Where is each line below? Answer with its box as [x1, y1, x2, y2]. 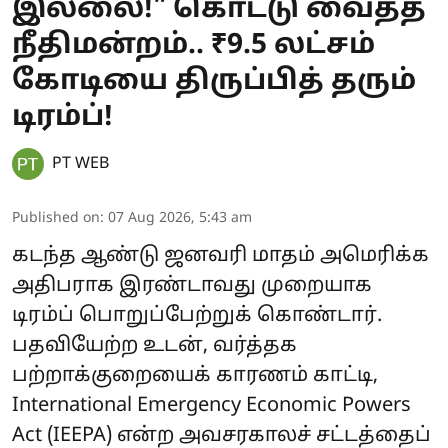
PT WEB [52, 153, 109, 174]
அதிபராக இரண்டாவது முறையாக [12, 273, 372, 298]
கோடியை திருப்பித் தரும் [12, 64, 416, 99]
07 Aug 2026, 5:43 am [108, 209, 252, 227]
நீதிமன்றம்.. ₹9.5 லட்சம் [12, 28, 375, 63]
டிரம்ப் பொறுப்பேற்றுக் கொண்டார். [12, 303, 382, 328]
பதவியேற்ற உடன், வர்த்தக [12, 333, 297, 358]
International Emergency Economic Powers [12, 393, 411, 418]
